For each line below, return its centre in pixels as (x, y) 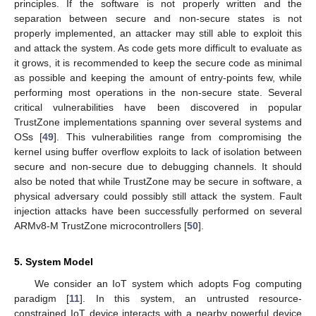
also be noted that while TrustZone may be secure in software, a (158, 181)
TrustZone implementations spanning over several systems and (158, 122)
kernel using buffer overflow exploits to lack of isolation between (158, 151)
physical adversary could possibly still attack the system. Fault (158, 196)
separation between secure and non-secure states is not (158, 18)
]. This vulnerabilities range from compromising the (178, 136)
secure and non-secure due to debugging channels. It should (158, 166)
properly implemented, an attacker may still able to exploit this (158, 33)
